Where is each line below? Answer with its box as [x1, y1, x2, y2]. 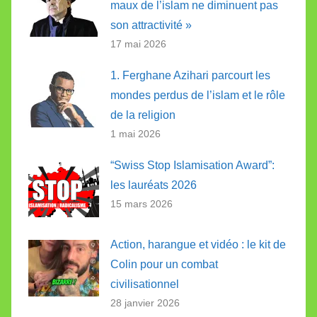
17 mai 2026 [110, 38, 166, 50]
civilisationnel [110, 278, 179, 291]
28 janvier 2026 [110, 297, 180, 309]
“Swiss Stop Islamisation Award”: [110, 159, 275, 172]
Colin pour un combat [110, 258, 218, 271]
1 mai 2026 [110, 128, 161, 140]
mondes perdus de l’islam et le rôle [110, 89, 285, 102]
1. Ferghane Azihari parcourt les [110, 69, 270, 82]
